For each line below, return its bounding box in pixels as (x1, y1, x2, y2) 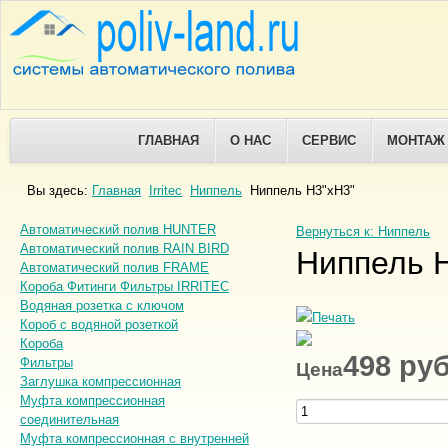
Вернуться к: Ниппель (296, 224, 430, 239)
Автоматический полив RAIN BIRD (20, 241, 229, 256)
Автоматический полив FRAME (20, 260, 209, 275)
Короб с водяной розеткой (20, 317, 178, 332)
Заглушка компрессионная (20, 374, 181, 389)
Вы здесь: (27, 183, 92, 198)
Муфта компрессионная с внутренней (20, 431, 249, 446)
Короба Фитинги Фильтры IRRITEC (20, 279, 229, 294)
